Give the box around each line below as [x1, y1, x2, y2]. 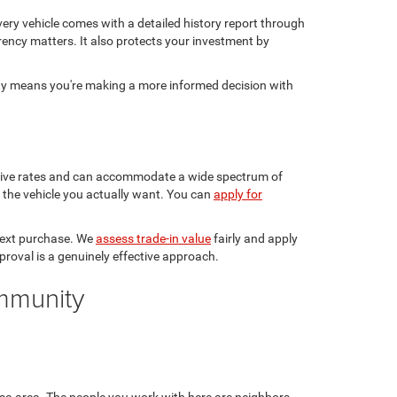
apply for [214, 186, 262, 201]
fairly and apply [211, 230, 298, 245]
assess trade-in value [96, 230, 211, 245]
